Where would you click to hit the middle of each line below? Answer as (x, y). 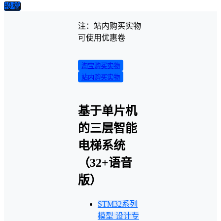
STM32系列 (118, 204)
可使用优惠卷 (102, 38)
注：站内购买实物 (110, 26)
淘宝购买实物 (101, 66)
